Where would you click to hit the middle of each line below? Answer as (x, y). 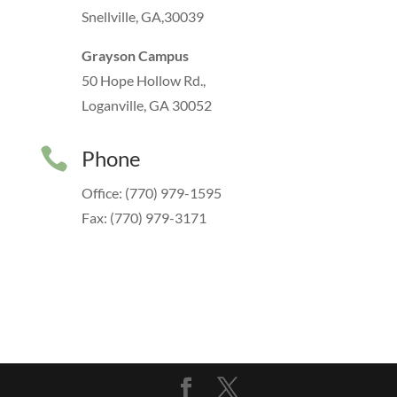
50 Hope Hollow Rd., (143, 80)
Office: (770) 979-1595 (151, 193)
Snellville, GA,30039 (142, 16)
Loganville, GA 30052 (146, 105)
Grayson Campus (135, 55)
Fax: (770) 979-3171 (144, 218)
